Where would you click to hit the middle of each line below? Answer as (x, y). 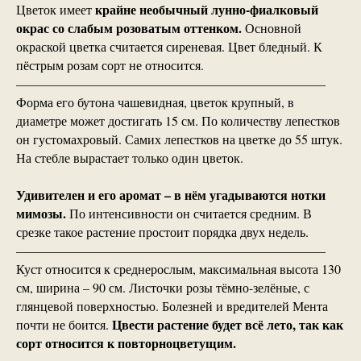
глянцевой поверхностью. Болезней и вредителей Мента (172, 306)
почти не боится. (64, 325)
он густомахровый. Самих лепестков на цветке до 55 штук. (179, 139)
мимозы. (43, 214)
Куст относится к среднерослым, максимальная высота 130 (178, 269)
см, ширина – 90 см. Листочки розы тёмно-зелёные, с (163, 288)
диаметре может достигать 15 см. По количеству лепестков (178, 121)
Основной (272, 28)
